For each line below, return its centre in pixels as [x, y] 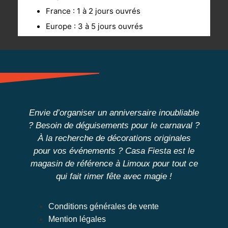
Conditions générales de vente [103, 207]
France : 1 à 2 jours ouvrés [93, 11]
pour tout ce [174, 164]
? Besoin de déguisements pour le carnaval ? [114, 126]
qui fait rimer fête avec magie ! [114, 177]
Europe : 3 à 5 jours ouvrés [94, 26]
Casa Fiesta [148, 151]
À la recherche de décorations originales [114, 138]
